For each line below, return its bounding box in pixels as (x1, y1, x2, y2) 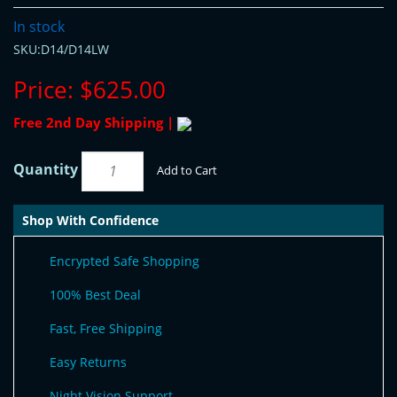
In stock (13, 16, 65, 36)
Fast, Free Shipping (50, 319, 162, 337)
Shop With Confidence (22, 211, 159, 229)
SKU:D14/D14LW (13, 40, 109, 58)
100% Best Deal (50, 285, 141, 303)
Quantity (13, 160, 78, 180)
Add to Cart (157, 162, 217, 179)
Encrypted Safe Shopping (50, 252, 199, 269)
